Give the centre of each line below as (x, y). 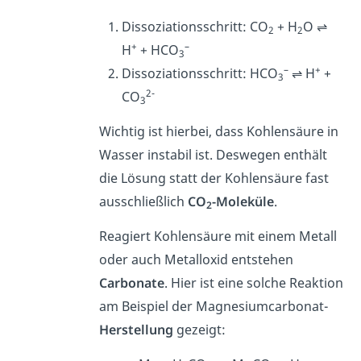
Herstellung (136, 330)
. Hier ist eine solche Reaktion (253, 283)
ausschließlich (141, 202)
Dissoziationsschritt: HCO (199, 74)
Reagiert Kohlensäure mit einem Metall (218, 237)
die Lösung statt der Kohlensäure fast (214, 178)
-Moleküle (243, 202)
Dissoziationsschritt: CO (195, 27)
